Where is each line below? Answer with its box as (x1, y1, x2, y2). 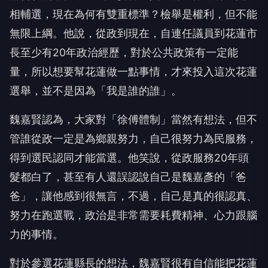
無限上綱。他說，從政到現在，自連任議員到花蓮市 (10, 26, 257, 39)
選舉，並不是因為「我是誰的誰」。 (10, 84, 182, 97)
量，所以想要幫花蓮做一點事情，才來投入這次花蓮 (10, 65, 257, 78)
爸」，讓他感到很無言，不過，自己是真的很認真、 (10, 189, 257, 202)
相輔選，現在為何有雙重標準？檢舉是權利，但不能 (10, 7, 257, 20)
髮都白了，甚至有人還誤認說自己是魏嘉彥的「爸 (10, 170, 246, 183)
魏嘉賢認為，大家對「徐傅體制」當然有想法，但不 (10, 112, 257, 126)
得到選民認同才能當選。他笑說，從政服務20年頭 (10, 151, 249, 164)
